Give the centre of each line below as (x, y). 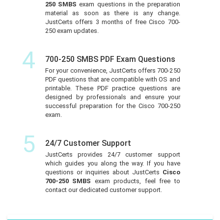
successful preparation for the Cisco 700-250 (112, 106)
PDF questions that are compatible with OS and (112, 79)
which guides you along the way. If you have (112, 163)
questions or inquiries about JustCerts (104, 172)
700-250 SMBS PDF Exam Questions (110, 59)
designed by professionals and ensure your (112, 97)
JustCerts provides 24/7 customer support (112, 154)
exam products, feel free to (136, 181)
